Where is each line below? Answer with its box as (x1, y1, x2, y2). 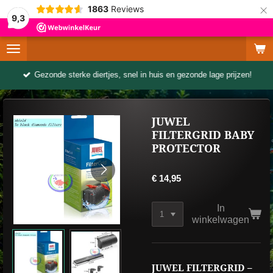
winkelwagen (192, 214, 250, 225)
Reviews (110, 4, 144, 14)
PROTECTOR (152, 143, 221, 155)
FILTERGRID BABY (152, 129, 254, 141)
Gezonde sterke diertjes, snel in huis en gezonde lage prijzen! (34, 70, 252, 80)
